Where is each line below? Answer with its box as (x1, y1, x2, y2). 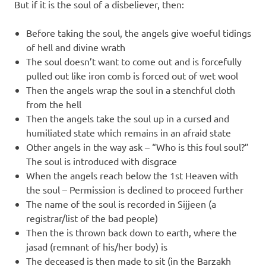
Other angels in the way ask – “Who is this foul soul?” (26, 141, 249, 153)
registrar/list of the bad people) (26, 212, 158, 224)
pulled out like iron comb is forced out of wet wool (26, 69, 238, 81)
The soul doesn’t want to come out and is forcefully (26, 55, 242, 67)
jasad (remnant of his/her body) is (26, 240, 167, 252)
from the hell (26, 98, 81, 110)
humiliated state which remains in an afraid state (26, 126, 231, 138)
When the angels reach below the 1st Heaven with (26, 169, 238, 181)
